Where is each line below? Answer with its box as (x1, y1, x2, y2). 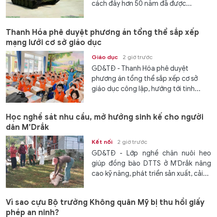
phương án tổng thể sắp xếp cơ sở (92, 74, 198, 83)
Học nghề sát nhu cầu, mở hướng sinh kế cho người (6, 112, 203, 123)
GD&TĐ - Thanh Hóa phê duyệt (92, 64, 189, 73)
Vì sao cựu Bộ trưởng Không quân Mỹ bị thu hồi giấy (6, 197, 204, 207)
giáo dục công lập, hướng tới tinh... (92, 84, 201, 93)
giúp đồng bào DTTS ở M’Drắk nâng (92, 159, 211, 168)
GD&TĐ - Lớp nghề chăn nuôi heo (92, 149, 211, 158)
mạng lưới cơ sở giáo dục (6, 37, 102, 47)
